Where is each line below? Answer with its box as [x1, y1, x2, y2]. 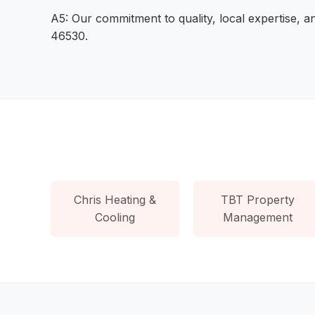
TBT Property [221, 192, 295, 207]
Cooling [95, 210, 136, 224]
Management [223, 210, 293, 224]
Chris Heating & [74, 192, 157, 207]
